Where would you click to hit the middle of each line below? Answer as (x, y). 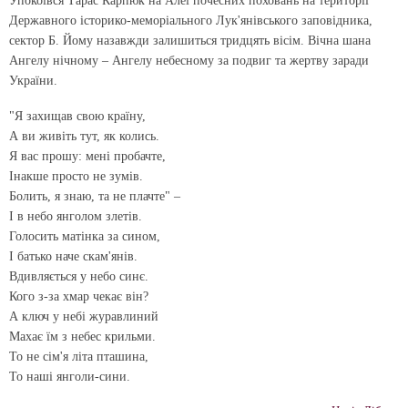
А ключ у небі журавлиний (84, 316)
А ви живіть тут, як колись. (84, 136)
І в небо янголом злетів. (76, 216)
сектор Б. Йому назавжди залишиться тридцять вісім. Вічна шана (190, 40)
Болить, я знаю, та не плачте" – (95, 196)
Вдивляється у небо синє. (79, 276)
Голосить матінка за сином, (85, 236)
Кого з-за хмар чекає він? (79, 296)
